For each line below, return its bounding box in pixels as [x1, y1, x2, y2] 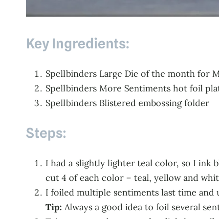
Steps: [25, 125, 66, 142]
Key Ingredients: [25, 35, 130, 52]
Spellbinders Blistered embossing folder [45, 97, 209, 109]
